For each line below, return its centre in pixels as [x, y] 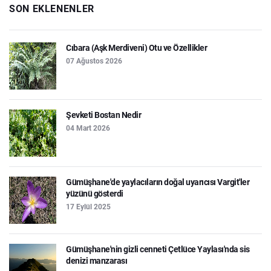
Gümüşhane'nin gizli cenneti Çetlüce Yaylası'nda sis [158, 249]
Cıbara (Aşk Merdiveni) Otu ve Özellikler [136, 47]
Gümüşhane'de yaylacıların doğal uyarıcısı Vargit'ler [158, 182]
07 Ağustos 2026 [94, 61]
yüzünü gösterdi [95, 193]
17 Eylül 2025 [88, 207]
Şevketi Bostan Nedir [103, 115]
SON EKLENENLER [52, 8]
